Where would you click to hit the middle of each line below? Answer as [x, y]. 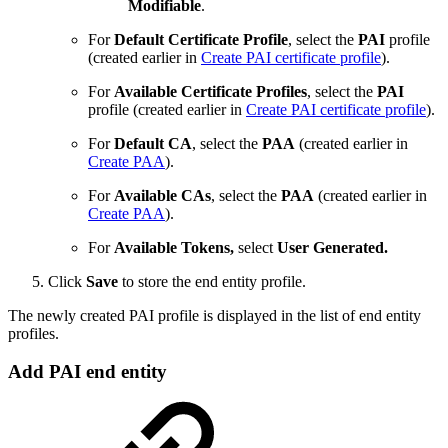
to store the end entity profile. [212, 281]
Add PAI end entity [87, 372]
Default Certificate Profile [201, 39]
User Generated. [332, 247]
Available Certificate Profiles [210, 91]
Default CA [153, 143]
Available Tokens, [174, 247]
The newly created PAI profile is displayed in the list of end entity [214, 315]
